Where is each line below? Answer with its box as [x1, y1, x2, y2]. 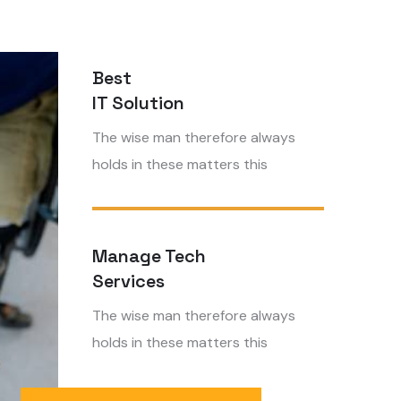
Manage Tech [91, 244, 206, 268]
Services [91, 269, 165, 293]
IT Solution [91, 91, 184, 115]
